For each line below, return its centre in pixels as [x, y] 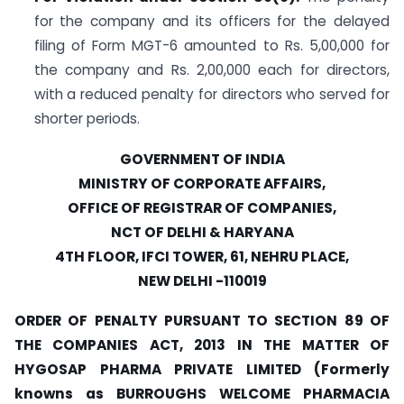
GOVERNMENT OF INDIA [202, 159]
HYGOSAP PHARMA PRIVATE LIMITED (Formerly [202, 370]
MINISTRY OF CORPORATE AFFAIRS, [202, 183]
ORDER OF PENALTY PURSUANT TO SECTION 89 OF [202, 321]
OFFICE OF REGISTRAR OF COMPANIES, [202, 207]
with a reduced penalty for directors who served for [211, 94]
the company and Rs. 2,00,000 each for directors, [211, 69]
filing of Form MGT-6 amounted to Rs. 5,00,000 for [211, 45]
